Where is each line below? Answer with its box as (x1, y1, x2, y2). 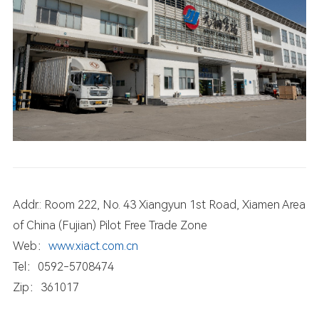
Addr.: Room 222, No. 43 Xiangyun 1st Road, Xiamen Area (12, 198, 305, 212)
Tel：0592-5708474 (12, 260, 114, 274)
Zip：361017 (12, 281, 79, 295)
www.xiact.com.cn (48, 239, 138, 253)
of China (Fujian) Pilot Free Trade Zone (12, 219, 207, 233)
